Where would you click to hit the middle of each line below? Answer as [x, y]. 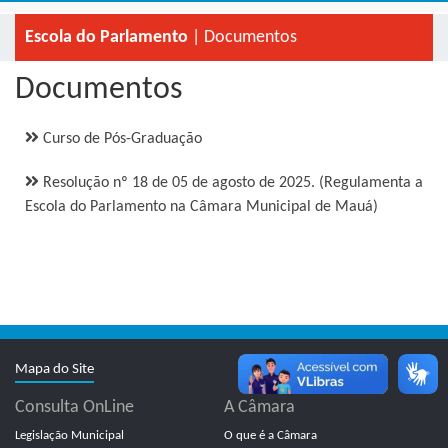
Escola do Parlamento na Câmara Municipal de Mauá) [201, 207]
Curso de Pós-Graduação [120, 139]
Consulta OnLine [74, 407]
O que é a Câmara [270, 435]
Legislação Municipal [69, 435]
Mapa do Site [54, 369]
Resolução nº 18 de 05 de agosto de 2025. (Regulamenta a [231, 183]
